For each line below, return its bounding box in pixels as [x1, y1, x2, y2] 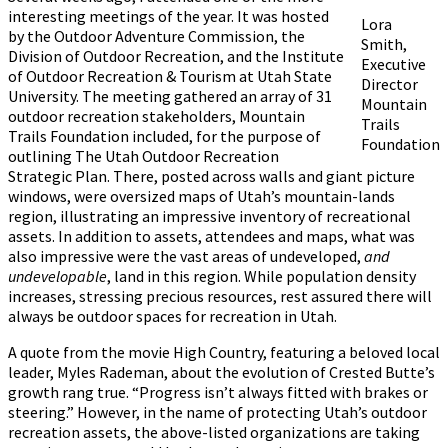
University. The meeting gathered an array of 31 [8, 86, 332, 107]
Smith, [361, 34, 407, 55]
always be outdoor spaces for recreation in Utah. [8, 306, 337, 327]
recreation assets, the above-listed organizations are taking [8, 422, 420, 443]
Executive [361, 54, 426, 75]
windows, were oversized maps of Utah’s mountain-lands [8, 186, 395, 207]
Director [361, 74, 418, 95]
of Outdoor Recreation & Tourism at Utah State [8, 66, 332, 87]
